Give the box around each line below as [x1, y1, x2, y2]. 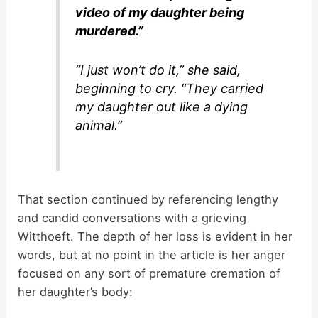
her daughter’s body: [18, 284, 133, 299]
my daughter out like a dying [75, 99, 248, 115]
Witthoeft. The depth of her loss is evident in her [18, 229, 293, 243]
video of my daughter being [75, 5, 245, 21]
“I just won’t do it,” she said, [75, 62, 241, 78]
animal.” [75, 118, 123, 133]
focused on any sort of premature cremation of [18, 265, 281, 280]
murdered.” [75, 23, 144, 39]
